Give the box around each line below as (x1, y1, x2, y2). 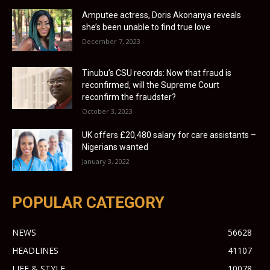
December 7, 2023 (82, 36, 140, 46)
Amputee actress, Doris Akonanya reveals (82, 10, 241, 20)
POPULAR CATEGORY (12, 193, 165, 212)
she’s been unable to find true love (82, 22, 210, 32)
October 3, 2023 (82, 106, 133, 116)
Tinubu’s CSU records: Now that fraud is (82, 67, 231, 78)
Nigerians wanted (82, 142, 148, 152)
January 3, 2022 (82, 156, 130, 166)
